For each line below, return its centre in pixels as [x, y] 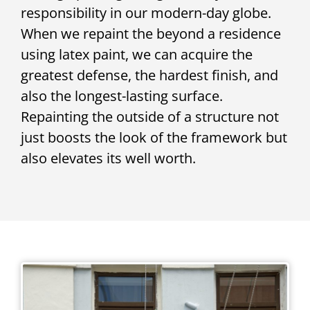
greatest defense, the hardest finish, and [149, 75]
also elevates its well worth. [108, 158]
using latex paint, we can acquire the [137, 55]
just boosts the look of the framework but [154, 138]
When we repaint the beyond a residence [151, 34]
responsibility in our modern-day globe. [146, 13]
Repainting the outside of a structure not [150, 117]
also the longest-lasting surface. [122, 96]
